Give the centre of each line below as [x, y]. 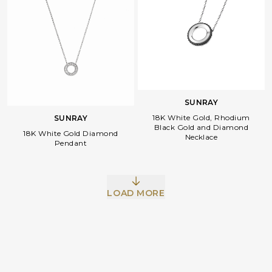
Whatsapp [136, 150]
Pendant [71, 143]
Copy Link [206, 150]
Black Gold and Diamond [201, 127]
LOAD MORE [136, 193]
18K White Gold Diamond [71, 134]
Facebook [66, 150]
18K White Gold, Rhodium [201, 117]
